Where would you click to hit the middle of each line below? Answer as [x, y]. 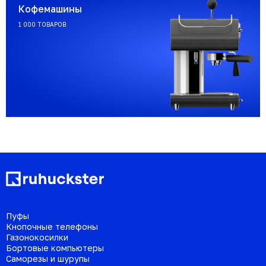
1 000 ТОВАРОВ [42, 25]
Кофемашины [50, 9]
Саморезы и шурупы [48, 258]
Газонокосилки [37, 237]
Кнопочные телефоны [52, 226]
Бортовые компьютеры [55, 248]
